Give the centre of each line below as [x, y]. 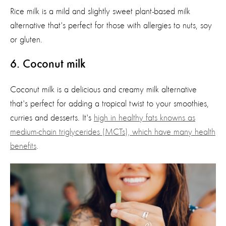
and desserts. [56, 118]
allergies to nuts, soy [176, 25]
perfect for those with [103, 25]
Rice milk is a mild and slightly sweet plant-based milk [100, 11]
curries [21, 118]
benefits [23, 146]
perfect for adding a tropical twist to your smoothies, [118, 104]
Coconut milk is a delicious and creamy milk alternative [103, 90]
